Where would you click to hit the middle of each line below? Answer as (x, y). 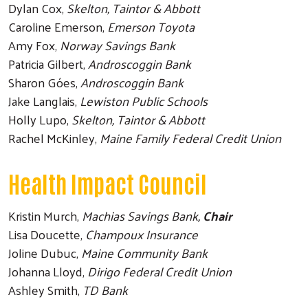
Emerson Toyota (150, 26)
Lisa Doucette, (47, 234)
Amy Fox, (34, 45)
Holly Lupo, (38, 119)
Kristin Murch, (45, 215)
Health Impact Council (108, 183)
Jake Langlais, (44, 100)
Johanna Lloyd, (46, 271)
